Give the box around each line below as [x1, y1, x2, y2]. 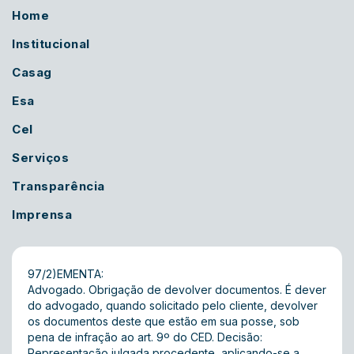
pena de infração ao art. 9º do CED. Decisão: [28, 330, 262, 344]
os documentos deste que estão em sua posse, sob [28, 314, 299, 328]
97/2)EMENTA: [28, 267, 104, 281]
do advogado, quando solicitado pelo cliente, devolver [28, 299, 318, 312]
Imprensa [12, 207, 72, 222]
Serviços [12, 150, 69, 165]
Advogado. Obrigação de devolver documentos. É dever [28, 283, 326, 296]
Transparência [12, 179, 105, 194]
